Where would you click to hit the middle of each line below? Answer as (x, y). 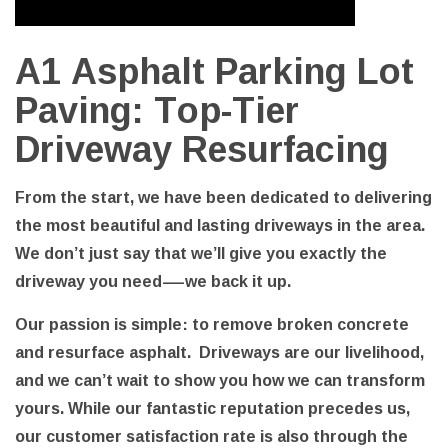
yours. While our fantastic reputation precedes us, (212, 408)
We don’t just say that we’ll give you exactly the (201, 253)
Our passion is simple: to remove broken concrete (212, 324)
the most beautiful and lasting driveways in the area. (220, 225)
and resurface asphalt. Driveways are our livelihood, (219, 352)
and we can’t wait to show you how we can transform (220, 380)
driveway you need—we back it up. (155, 281)
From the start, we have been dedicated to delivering (223, 197)
